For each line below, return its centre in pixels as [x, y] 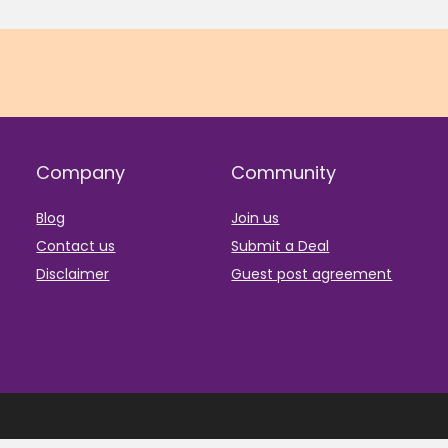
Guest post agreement [312, 274]
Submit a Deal [280, 246]
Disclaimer [73, 274]
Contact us [76, 246]
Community [284, 173]
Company [81, 173]
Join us [255, 218]
